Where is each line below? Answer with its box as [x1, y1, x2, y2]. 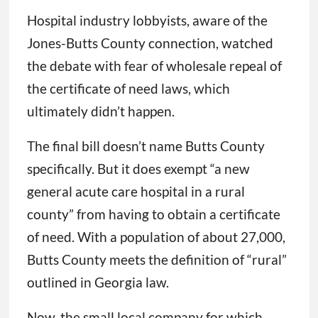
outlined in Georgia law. [26, 274, 169, 291]
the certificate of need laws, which [26, 80, 230, 97]
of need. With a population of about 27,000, [26, 229, 285, 246]
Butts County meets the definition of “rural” [26, 251, 287, 268]
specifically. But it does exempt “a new [26, 160, 250, 177]
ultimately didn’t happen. [26, 103, 175, 120]
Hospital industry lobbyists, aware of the [26, 12, 268, 29]
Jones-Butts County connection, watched [26, 35, 273, 52]
